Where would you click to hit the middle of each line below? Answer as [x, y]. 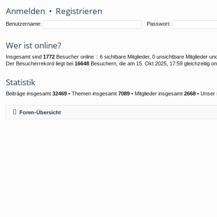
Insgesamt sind [24, 57]
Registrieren [79, 11]
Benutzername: [24, 24]
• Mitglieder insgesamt [157, 93]
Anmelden [25, 11]
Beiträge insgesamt [29, 93]
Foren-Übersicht [40, 112]
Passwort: [159, 24]
